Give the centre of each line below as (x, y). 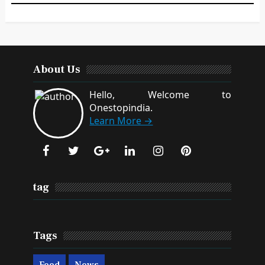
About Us (57, 70)
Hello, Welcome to (161, 95)
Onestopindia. (121, 108)
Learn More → (121, 121)
